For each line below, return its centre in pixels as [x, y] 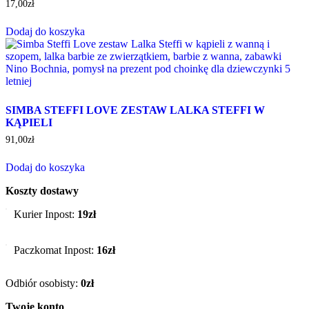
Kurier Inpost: [46, 214]
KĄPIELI [29, 122]
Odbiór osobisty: [43, 283]
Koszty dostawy [42, 190]
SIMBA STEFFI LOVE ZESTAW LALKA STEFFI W [135, 110]
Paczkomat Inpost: [55, 250]
